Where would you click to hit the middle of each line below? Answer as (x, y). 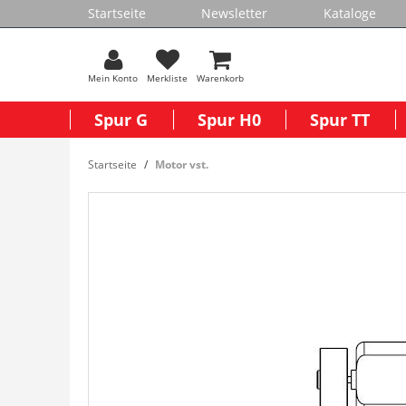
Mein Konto (113, 78)
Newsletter (235, 13)
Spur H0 (229, 120)
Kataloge (349, 13)
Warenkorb (220, 78)
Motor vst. (182, 164)
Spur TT (340, 120)
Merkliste (167, 78)
